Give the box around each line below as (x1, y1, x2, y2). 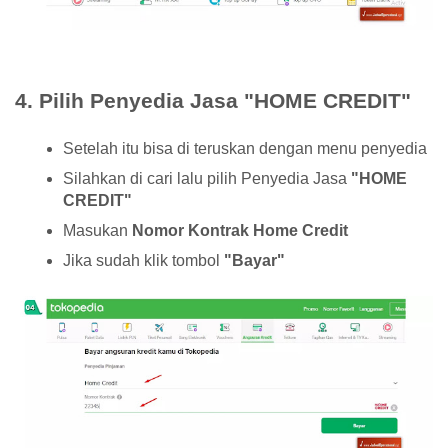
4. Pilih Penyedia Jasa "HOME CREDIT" (15, 89, 411, 113)
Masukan (63, 222, 132, 240)
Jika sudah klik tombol (63, 252, 224, 270)
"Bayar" (224, 252, 285, 270)
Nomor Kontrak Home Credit (132, 222, 348, 240)
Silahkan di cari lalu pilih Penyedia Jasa (63, 170, 351, 188)
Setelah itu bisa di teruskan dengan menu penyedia (63, 140, 427, 158)
